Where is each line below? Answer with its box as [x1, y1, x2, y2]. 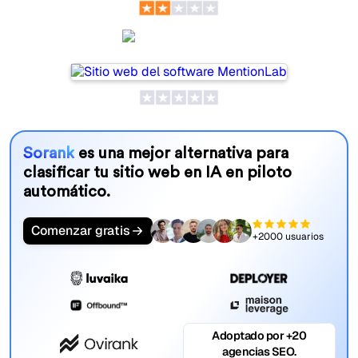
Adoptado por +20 [212, 328, 307, 343]
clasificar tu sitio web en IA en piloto [22, 164, 292, 181]
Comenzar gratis [30, 221, 130, 239]
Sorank [22, 145, 74, 161]
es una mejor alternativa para [74, 145, 288, 161]
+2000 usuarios [252, 230, 324, 244]
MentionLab [147, 34, 237, 51]
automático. [22, 183, 110, 200]
